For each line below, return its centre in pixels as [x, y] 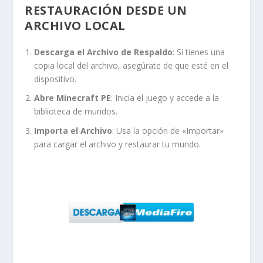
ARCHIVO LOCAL [75, 25]
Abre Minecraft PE [73, 98]
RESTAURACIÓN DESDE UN [106, 10]
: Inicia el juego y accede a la [165, 98]
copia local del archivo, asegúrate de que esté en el [131, 65]
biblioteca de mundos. [76, 112]
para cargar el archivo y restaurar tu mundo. [118, 144]
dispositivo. [55, 79]
